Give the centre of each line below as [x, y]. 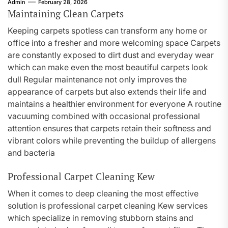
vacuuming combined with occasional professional [104, 116]
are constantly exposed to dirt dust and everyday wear [111, 55]
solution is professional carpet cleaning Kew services [108, 206]
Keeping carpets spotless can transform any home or [107, 31]
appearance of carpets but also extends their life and [107, 92]
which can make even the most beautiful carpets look [108, 67]
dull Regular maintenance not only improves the [97, 79]
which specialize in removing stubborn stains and [101, 218]
